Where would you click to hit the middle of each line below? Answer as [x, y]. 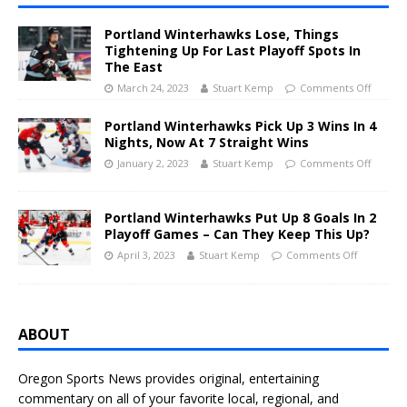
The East [134, 67]
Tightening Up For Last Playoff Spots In [233, 51]
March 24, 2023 [153, 88]
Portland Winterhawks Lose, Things [222, 35]
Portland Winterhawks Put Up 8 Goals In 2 [240, 218]
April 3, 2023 [146, 255]
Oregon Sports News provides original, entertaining [169, 378]
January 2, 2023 [153, 164]
